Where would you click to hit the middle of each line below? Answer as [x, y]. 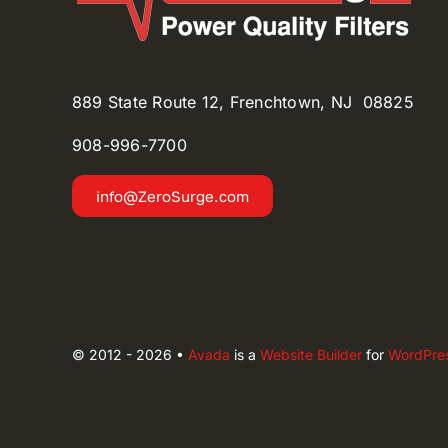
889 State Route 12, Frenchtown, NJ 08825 [242, 102]
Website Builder [310, 355]
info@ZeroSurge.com [172, 196]
